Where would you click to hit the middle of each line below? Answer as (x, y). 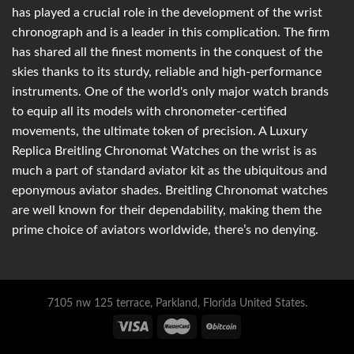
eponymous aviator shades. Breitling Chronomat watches (170, 190)
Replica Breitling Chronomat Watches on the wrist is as (164, 151)
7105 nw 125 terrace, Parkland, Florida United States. (177, 303)
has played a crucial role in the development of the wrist (167, 12)
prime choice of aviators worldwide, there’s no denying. (165, 230)
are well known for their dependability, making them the (167, 210)
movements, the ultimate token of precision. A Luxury (160, 131)
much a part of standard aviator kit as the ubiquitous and (169, 170)
